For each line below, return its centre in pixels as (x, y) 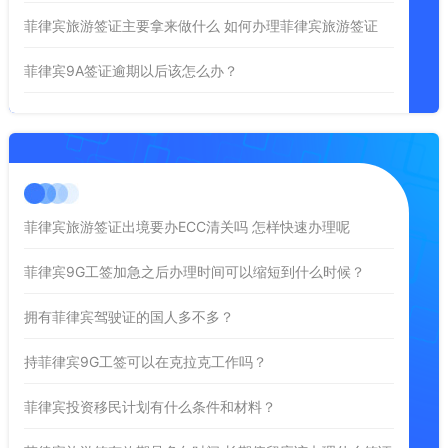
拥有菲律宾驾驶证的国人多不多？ (128, 316)
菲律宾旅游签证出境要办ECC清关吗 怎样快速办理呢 (186, 226)
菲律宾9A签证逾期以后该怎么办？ (130, 70)
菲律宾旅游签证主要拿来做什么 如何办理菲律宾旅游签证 (200, 25)
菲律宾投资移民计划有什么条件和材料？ (149, 406)
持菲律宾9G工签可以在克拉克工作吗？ (145, 361)
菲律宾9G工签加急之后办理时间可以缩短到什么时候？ (194, 271)
